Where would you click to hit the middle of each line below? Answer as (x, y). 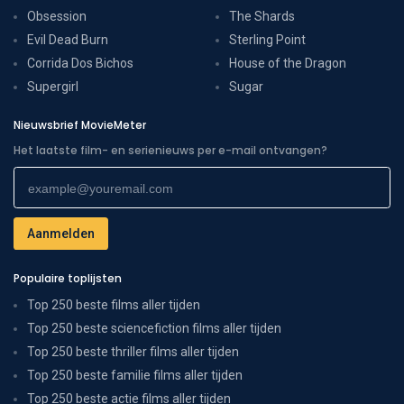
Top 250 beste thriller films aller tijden (133, 351)
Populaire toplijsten (68, 278)
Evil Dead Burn (68, 39)
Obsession (57, 16)
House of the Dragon (288, 63)
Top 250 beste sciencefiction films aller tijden (154, 328)
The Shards (262, 16)
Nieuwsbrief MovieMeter (80, 124)
